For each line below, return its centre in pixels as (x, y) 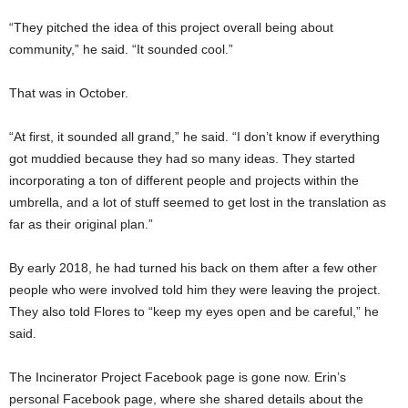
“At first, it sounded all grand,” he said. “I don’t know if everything (194, 137)
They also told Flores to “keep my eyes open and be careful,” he (194, 311)
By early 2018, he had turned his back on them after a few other (193, 268)
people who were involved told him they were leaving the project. (195, 290)
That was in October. (69, 93)
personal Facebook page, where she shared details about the (186, 399)
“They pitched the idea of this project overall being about (171, 27)
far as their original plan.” (81, 224)
